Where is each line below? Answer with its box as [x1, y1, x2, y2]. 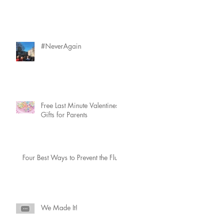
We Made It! [41, 203, 78, 212]
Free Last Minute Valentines [41, 101, 119, 110]
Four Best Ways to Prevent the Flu [22, 153, 118, 162]
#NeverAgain [41, 41, 81, 51]
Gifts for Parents [41, 110, 88, 119]
